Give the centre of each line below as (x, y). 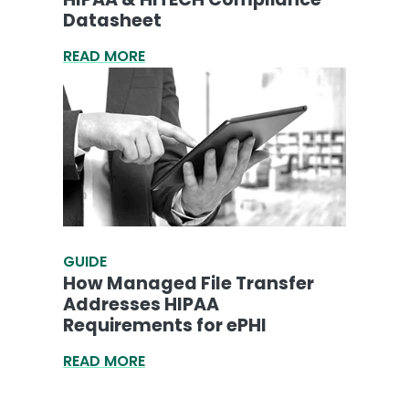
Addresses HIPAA (141, 304)
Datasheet (112, 20)
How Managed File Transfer (189, 283)
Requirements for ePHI (165, 325)
